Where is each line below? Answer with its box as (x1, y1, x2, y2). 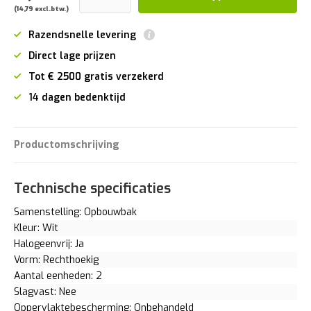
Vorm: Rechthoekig (14, 253, 99, 267)
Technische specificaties (14, 178, 171, 198)
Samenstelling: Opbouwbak (14, 205, 137, 219)
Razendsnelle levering (28, 28, 139, 42)
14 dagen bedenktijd (28, 90, 126, 104)
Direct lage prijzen (28, 49, 116, 62)
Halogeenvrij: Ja (14, 237, 84, 251)
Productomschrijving (14, 138, 119, 152)
